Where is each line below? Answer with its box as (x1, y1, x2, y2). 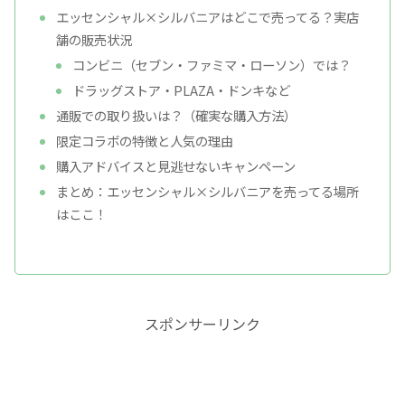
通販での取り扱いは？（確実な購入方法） (56, 106, 297, 126)
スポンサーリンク (145, 313, 260, 335)
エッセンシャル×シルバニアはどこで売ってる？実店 (56, 7, 360, 27)
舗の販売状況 (56, 30, 133, 50)
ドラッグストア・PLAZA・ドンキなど (71, 80, 290, 100)
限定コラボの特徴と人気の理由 (56, 130, 234, 150)
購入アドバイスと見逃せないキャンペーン (56, 155, 297, 175)
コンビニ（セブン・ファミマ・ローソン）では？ (71, 55, 351, 75)
